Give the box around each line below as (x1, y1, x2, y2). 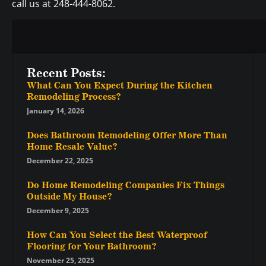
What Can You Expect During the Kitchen (27, 79, 213, 92)
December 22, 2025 (27, 155, 93, 166)
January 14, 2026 (27, 105, 84, 116)
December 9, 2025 (27, 205, 89, 216)
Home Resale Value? (27, 140, 117, 153)
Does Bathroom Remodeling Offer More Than (27, 129, 227, 142)
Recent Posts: (27, 65, 106, 82)
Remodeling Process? (27, 90, 121, 103)
